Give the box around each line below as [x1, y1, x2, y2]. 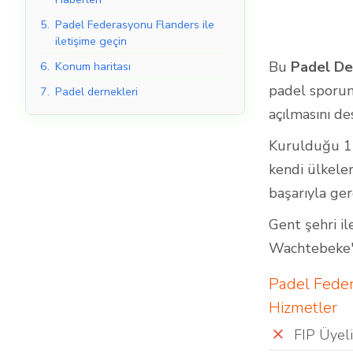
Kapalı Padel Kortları [249, 70, 340, 83]
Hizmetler [269, 297, 337, 319]
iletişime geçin [55, 33, 127, 50]
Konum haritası [55, 58, 131, 75]
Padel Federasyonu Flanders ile [55, 17, 214, 33]
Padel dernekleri [55, 84, 138, 100]
